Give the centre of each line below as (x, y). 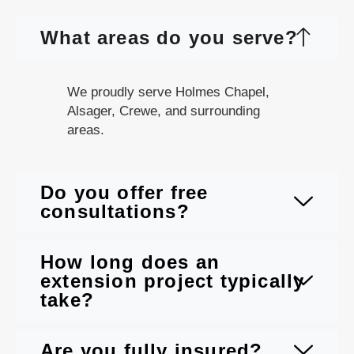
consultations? (115, 212)
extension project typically (173, 281)
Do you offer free (124, 193)
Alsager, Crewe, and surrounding (164, 111)
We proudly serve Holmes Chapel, (168, 92)
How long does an (130, 262)
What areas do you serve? (169, 38)
